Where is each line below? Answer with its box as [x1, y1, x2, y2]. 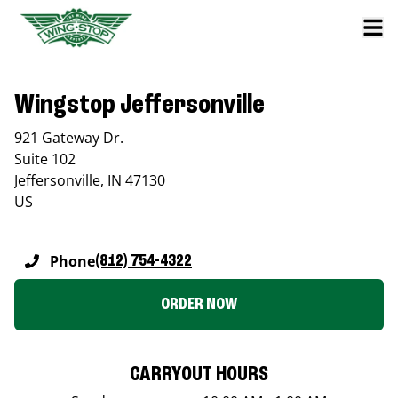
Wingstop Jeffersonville [14, 91, 265, 120]
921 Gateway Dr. [14, 127, 123, 147]
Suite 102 [14, 148, 76, 169]
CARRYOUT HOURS [130, 363, 268, 386]
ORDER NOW [161, 295, 237, 314]
